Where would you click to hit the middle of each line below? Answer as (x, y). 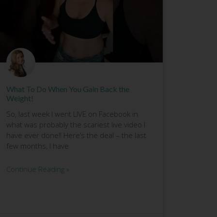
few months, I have (37, 146)
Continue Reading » (38, 169)
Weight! (20, 98)
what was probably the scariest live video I (76, 124)
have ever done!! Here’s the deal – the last (76, 135)
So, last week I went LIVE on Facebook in (72, 114)
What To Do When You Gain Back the (68, 89)
